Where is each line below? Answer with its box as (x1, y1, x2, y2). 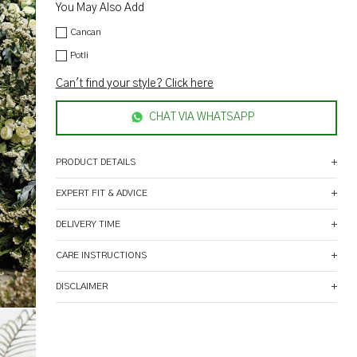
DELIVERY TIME (55, 219, 120, 229)
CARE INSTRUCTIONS (55, 250, 147, 261)
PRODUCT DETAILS (55, 157, 135, 167)
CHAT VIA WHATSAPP (149, 112, 256, 124)
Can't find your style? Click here (55, 78, 214, 90)
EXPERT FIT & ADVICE (55, 188, 147, 198)
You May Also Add (55, 2, 144, 14)
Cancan (69, 27, 101, 37)
